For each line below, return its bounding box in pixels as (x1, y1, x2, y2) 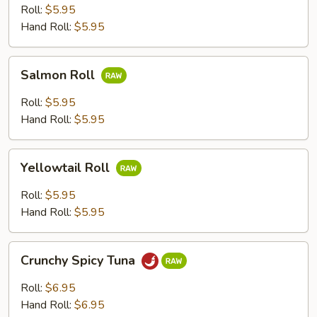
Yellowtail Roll (21, 159, 113, 177)
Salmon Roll (21, 67, 98, 84)
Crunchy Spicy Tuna (21, 252, 139, 270)
